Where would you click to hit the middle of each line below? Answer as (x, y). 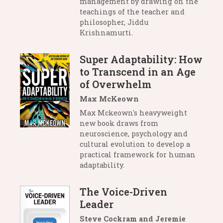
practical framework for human (138, 155)
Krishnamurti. (106, 33)
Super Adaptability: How (141, 59)
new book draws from (119, 123)
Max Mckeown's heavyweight (133, 113)
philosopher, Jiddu (114, 22)
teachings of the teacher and (132, 12)
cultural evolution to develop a (135, 144)
